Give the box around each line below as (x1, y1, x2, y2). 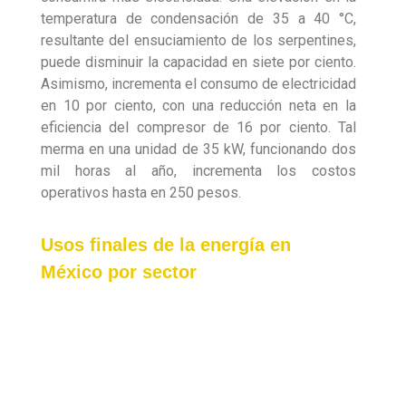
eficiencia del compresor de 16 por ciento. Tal (41, 119, 356, 137)
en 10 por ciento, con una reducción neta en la (41, 97, 356, 115)
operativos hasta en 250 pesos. (41, 184, 241, 202)
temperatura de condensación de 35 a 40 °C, (41, 10, 356, 28)
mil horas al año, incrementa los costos (41, 162, 356, 180)
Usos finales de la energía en (41, 235, 291, 256)
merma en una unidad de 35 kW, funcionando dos (41, 140, 356, 159)
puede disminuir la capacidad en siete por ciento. (41, 53, 356, 72)
